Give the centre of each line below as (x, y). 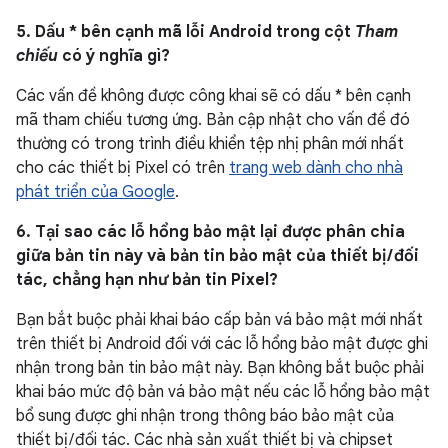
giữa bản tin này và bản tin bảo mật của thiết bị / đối (217, 256)
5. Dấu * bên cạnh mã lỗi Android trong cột (185, 32)
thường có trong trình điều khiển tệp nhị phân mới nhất (210, 144)
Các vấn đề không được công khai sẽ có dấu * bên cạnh (213, 96)
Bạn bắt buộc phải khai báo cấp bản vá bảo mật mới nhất (219, 320)
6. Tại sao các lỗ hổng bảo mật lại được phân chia (210, 232)
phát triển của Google (95, 192)
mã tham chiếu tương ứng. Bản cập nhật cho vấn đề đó (213, 120)
